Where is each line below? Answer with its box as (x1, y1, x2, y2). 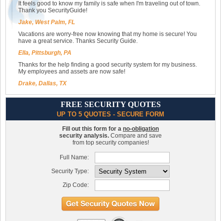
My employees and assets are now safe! (18, 68, 125, 75)
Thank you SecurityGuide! (18, 7, 87, 14)
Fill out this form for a (62, 125, 123, 133)
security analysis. (59, 132, 109, 140)
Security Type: (51, 168, 89, 175)
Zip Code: (63, 182, 89, 189)
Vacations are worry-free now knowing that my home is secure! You (18, 31, 197, 38)
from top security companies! (72, 139, 149, 147)
